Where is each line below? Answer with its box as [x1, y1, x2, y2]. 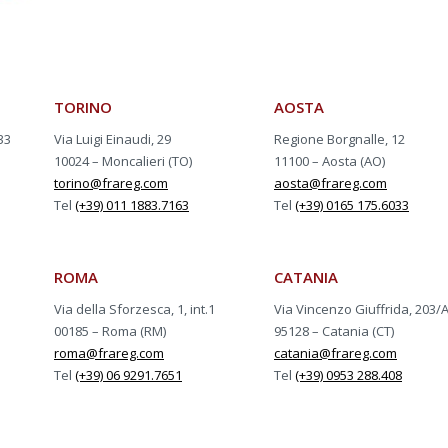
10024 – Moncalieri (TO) [54, 151, 192, 170]
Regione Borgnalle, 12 [274, 129, 405, 148]
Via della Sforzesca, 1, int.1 [54, 299, 215, 318]
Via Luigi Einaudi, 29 [54, 129, 171, 148]
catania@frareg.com [274, 343, 397, 362]
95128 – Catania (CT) [274, 321, 394, 340]
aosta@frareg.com [274, 173, 387, 192]
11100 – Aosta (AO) [274, 151, 385, 170]
